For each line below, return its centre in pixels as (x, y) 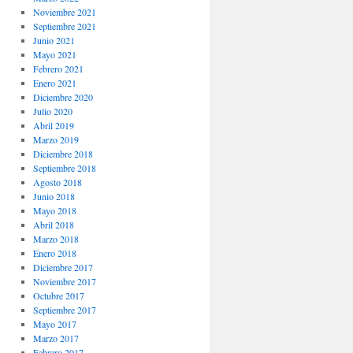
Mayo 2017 (54, 324)
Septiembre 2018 (64, 168)
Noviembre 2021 (64, 12)
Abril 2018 (53, 225)
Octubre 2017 (58, 295)
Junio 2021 (54, 40)
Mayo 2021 (54, 54)
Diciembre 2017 (63, 267)
